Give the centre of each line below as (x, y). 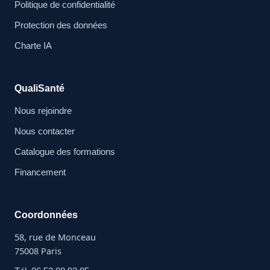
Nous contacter (45, 131)
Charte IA (33, 46)
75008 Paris (38, 250)
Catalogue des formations (65, 152)
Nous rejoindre (43, 111)
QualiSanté (39, 88)
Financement (40, 172)
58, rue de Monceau (55, 237)
